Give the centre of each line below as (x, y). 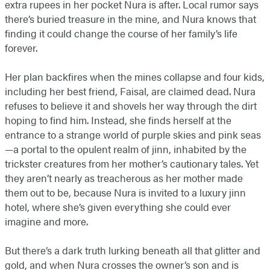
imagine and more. (48, 221)
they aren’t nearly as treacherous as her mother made (124, 178)
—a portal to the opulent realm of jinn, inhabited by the (126, 149)
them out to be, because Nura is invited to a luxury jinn (125, 193)
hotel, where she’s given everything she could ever (118, 207)
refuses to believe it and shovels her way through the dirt (131, 106)
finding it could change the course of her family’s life (121, 33)
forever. (21, 48)
